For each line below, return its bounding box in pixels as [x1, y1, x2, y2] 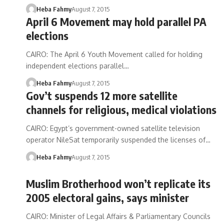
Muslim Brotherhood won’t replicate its [26, 176, 210, 190]
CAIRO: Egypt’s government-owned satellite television [26, 124, 200, 132]
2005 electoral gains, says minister [26, 190, 189, 204]
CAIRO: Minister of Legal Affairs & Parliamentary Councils [26, 212, 210, 220]
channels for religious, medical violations [26, 102, 216, 116]
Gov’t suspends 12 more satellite [26, 88, 177, 102]
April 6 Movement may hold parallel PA [26, 14, 206, 28]
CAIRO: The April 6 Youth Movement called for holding [26, 50, 202, 58]
